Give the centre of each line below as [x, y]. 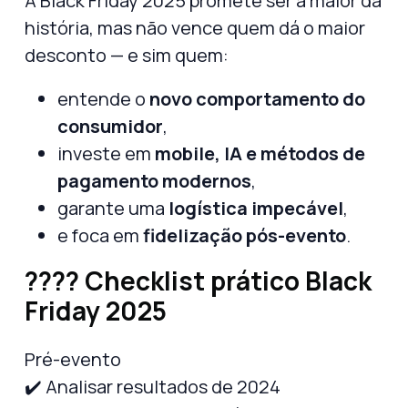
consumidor [110, 126]
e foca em [100, 235]
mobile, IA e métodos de [260, 153]
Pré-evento [73, 359]
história [57, 27]
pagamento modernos [154, 180]
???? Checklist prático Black [198, 280]
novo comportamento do [257, 98]
